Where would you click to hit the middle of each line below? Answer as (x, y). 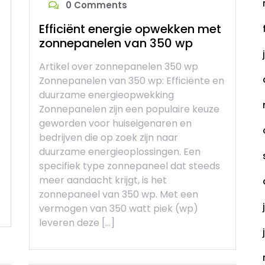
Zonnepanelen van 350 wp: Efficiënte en (132, 81)
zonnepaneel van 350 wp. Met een (119, 195)
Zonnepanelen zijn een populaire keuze (129, 109)
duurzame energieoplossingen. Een (120, 152)
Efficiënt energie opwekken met (130, 29)
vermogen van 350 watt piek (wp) (119, 209)
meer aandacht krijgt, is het (103, 180)
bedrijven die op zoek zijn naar (109, 138)
